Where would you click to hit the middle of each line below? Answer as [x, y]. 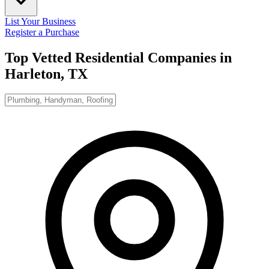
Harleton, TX [46, 74]
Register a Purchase [42, 32]
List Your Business [40, 21]
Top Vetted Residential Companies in [118, 57]
